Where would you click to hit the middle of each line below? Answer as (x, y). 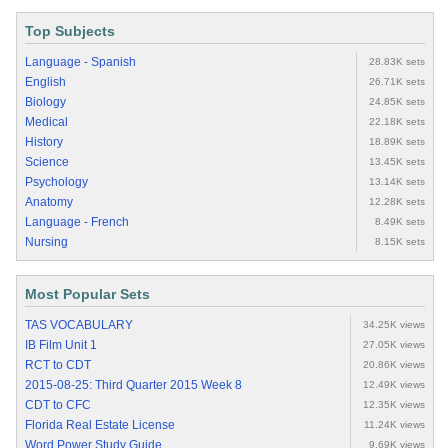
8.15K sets (400, 242)
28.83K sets (397, 62)
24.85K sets (397, 102)
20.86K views (394, 365)
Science (47, 162)
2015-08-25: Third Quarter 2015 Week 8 (133, 385)
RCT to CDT (58, 365)
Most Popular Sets (87, 294)
